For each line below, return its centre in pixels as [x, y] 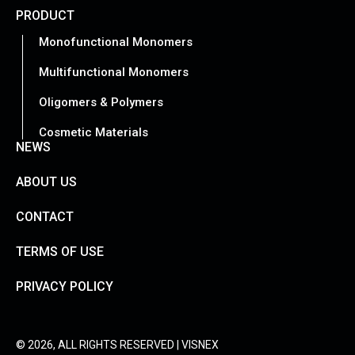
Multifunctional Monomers [114, 72]
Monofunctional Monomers [116, 42]
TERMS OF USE [60, 251]
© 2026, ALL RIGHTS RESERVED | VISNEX [117, 344]
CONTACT [45, 216]
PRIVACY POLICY [65, 286]
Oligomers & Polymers [101, 102]
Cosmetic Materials [94, 132]
